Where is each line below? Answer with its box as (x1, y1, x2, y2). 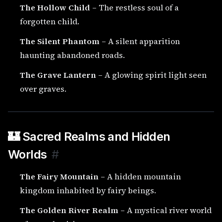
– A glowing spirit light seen (96, 69, 207, 80)
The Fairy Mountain (20, 171, 99, 182)
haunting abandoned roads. (20, 50, 125, 60)
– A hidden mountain (99, 171, 181, 182)
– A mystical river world (118, 205, 212, 216)
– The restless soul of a (90, 2, 179, 13)
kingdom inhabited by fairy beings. (20, 185, 156, 196)
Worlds (8, 147, 47, 162)
